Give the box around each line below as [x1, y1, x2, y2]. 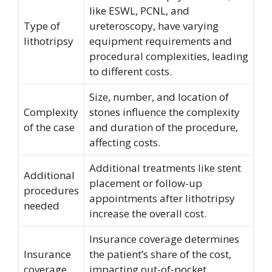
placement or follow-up [89, 175, 202, 190]
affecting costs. [89, 135, 160, 149]
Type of [24, 18, 60, 33]
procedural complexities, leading [89, 49, 248, 63]
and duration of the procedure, [89, 120, 238, 134]
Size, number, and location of [89, 89, 229, 104]
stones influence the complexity [89, 104, 240, 119]
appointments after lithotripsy [89, 191, 235, 205]
